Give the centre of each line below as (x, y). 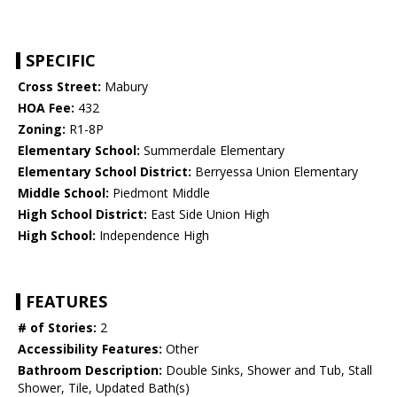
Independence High (152, 236)
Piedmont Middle (160, 193)
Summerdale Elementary (212, 151)
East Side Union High (208, 214)
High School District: (82, 214)
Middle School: (63, 193)
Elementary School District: (105, 172)
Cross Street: (59, 87)
